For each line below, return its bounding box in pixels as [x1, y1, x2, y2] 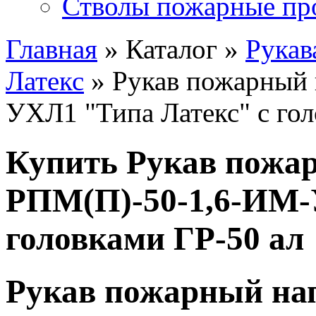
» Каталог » [97, 33, 245, 64]
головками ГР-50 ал [6, 219, 304, 257]
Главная [6, 33, 97, 64]
